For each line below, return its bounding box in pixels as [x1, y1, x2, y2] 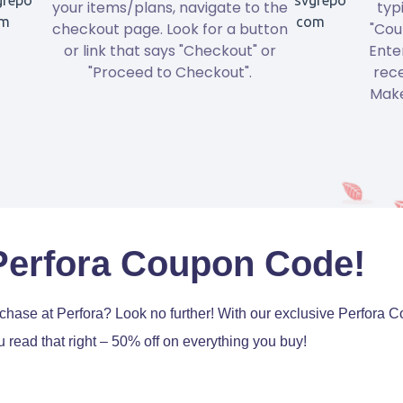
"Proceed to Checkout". [87, 61, 252, 83]
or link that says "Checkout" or [63, 40, 276, 61]
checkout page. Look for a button [51, 18, 288, 40]
